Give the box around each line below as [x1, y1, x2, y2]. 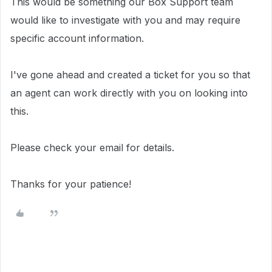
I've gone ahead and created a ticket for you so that [10, 69, 250, 81]
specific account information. [10, 32, 147, 44]
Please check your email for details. [10, 141, 174, 154]
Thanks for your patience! [10, 178, 131, 190]
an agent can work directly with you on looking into [10, 87, 248, 99]
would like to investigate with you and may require [10, 14, 240, 26]
